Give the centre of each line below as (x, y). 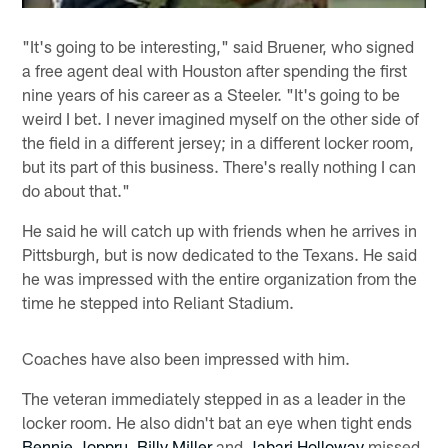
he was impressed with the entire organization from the (220, 277)
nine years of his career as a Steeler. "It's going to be (211, 93)
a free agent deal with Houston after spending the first (215, 69)
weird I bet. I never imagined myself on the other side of (221, 117)
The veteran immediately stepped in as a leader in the (214, 397)
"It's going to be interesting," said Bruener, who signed (218, 45)
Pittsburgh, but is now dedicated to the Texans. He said (220, 253)
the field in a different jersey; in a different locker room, (218, 141)
